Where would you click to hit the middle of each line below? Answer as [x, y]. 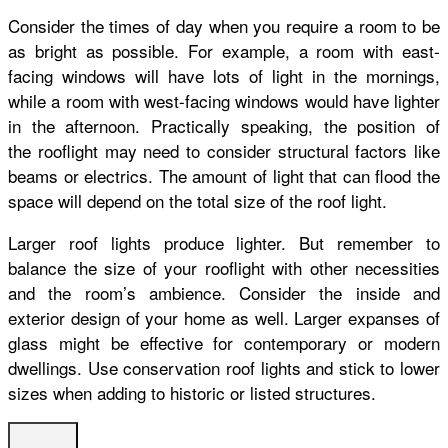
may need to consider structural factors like [272, 150]
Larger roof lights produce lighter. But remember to [224, 242]
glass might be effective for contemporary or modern [224, 342]
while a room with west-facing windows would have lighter [224, 100]
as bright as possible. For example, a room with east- [224, 50]
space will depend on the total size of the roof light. [197, 200]
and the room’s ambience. [124, 292]
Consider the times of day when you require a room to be [224, 25]
